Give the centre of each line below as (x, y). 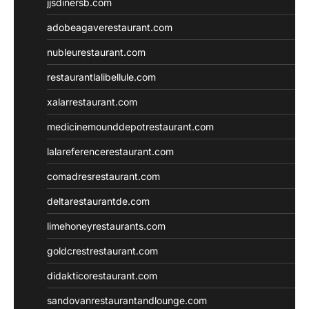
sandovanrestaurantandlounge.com (127, 300)
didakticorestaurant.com (102, 275)
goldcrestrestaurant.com (102, 250)
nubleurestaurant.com (96, 52)
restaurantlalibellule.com (101, 77)
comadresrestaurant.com (103, 176)
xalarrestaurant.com (92, 101)
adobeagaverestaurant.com (110, 27)
